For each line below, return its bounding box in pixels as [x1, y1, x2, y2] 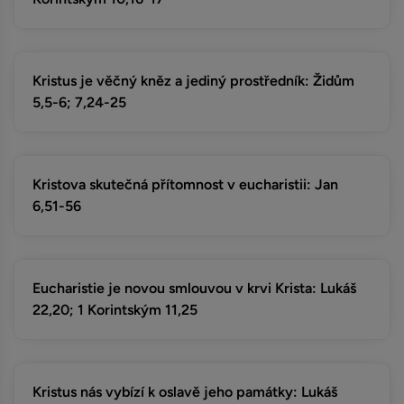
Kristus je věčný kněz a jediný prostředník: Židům [32, 72, 354, 89]
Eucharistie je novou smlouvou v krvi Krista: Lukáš [32, 280, 356, 297]
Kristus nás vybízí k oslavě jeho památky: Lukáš [32, 383, 337, 400]
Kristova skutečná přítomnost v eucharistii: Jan [32, 176, 338, 193]
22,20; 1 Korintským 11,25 [32, 301, 197, 318]
